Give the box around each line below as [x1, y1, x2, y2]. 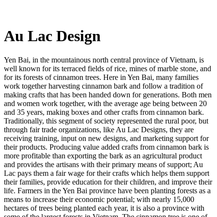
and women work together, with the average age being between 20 [4, 99, 207, 108]
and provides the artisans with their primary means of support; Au [4, 160, 203, 169]
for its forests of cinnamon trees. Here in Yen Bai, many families [4, 73, 199, 81]
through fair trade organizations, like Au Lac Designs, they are [4, 125, 194, 134]
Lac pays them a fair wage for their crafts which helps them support [4, 169, 209, 177]
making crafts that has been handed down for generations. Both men [4, 90, 212, 99]
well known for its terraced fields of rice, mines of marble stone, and [4, 64, 211, 73]
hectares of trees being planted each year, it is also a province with [4, 203, 204, 212]
